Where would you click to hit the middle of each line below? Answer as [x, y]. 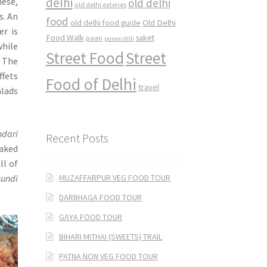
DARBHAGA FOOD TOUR [101, 197]
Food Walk [65, 38]
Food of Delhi [91, 85]
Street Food [85, 58]
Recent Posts [77, 138]
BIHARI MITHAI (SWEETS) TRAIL [111, 236]
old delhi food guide [105, 23]
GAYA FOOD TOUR [91, 217]
